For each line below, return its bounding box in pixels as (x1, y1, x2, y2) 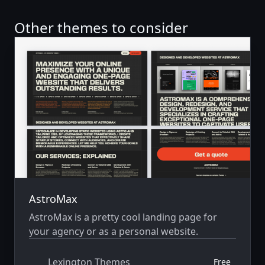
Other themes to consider (14, 17, 188, 37)
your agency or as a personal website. (29, 225, 198, 238)
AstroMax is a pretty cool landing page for (29, 211, 217, 224)
